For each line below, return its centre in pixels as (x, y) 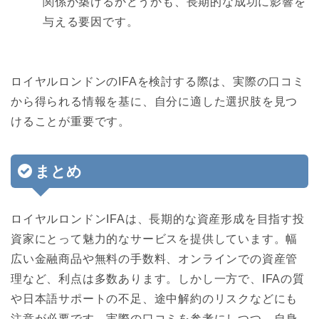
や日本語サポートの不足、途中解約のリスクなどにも (155, 299)
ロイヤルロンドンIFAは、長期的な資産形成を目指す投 (158, 219)
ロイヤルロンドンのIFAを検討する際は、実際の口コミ (158, 82)
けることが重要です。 (70, 122)
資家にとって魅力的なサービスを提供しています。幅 (155, 239)
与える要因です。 (91, 22)
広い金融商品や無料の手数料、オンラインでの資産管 (155, 259)
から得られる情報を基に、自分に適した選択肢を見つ (155, 102)
